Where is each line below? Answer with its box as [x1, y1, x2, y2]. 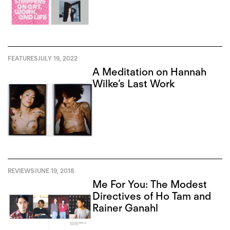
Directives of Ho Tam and [92, 189, 212, 202]
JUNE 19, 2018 [34, 167, 74, 175]
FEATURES [8, 54, 38, 63]
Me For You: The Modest [92, 178, 207, 190]
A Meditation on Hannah [92, 66, 207, 79]
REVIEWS [8, 167, 34, 175]
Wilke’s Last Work [92, 78, 175, 90]
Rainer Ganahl [92, 201, 159, 214]
